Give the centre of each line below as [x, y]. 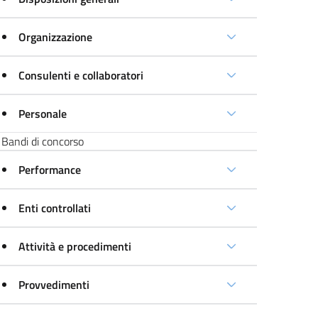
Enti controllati [55, 208]
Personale [43, 114]
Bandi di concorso [43, 141]
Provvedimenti [54, 285]
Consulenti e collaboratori [81, 75]
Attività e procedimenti [75, 246]
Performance [50, 170]
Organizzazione [56, 37]
